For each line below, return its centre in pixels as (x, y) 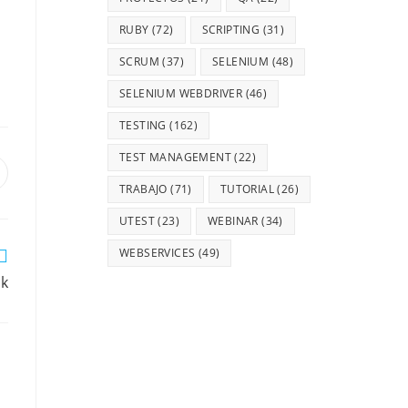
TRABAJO (143, 189)
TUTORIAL (247, 189)
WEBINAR (233, 221)
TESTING (143, 126)
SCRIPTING (231, 30)
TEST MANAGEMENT (176, 158)
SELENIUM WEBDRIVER (181, 94)
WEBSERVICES (158, 253)
